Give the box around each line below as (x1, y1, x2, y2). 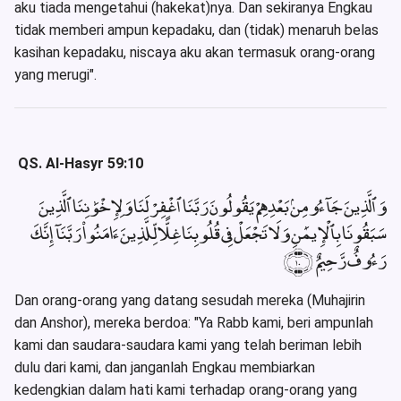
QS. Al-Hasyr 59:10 (14, 154, 147, 172)
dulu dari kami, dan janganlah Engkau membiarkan (14, 359, 315, 377)
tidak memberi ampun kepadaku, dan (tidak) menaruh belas (14, 21, 379, 38)
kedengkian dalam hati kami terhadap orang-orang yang (14, 381, 357, 399)
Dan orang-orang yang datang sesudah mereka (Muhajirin (14, 292, 365, 310)
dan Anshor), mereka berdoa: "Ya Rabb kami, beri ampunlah (14, 314, 373, 332)
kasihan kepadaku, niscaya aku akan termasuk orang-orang (14, 43, 375, 61)
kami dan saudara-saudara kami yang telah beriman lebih (14, 337, 362, 354)
